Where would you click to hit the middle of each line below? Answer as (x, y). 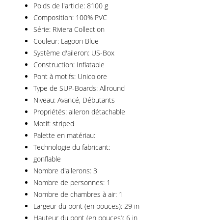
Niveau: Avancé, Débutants (74, 100)
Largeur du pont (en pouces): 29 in (86, 206)
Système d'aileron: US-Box (74, 53)
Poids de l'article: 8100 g (71, 6)
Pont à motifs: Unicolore (70, 76)
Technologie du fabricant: (72, 147)
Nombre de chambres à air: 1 (78, 194)
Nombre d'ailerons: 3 (65, 171)
